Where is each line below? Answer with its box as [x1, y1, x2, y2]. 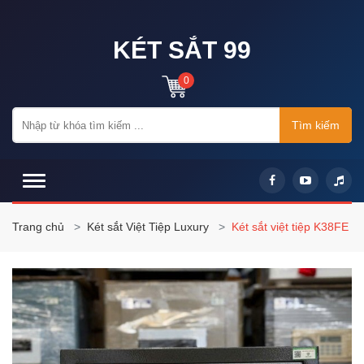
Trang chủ [12, 220, 64, 233]
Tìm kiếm [292, 118, 340, 132]
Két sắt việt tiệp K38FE [232, 220, 349, 233]
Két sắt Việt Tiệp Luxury [87, 220, 209, 233]
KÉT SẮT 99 [113, 37, 251, 63]
